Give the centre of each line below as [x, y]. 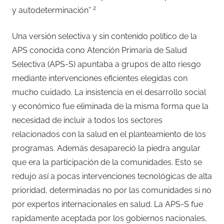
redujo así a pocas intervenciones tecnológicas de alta [112, 176]
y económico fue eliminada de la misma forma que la [110, 106]
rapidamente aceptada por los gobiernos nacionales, [109, 218]
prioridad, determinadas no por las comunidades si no [112, 190]
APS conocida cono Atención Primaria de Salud [99, 50]
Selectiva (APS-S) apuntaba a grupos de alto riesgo [106, 64]
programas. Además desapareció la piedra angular [106, 148]
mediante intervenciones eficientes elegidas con [100, 78]
